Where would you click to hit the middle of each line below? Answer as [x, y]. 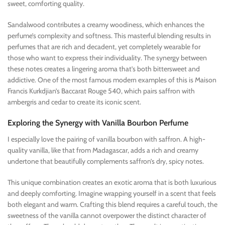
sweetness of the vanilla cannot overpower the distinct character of [107, 215]
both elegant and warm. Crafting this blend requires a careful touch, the [113, 204]
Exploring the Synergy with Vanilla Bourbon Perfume [98, 123]
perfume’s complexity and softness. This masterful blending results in [109, 35]
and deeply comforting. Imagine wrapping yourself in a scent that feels [112, 193]
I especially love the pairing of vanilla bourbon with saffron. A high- [106, 139]
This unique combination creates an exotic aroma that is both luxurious [112, 182]
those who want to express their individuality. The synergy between [107, 58]
